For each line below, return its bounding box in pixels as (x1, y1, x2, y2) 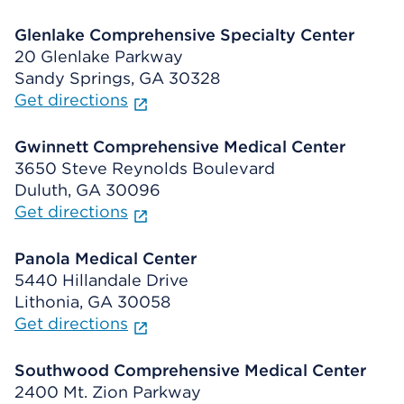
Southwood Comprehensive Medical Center (14, 361, 366, 380)
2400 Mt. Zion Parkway (14, 382, 201, 401)
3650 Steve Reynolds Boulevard (14, 159, 275, 178)
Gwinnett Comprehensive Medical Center (14, 137, 345, 156)
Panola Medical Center (14, 249, 197, 268)
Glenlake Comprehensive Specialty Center (14, 25, 354, 44)
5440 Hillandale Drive (14, 271, 188, 289)
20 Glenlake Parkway (14, 47, 183, 66)
